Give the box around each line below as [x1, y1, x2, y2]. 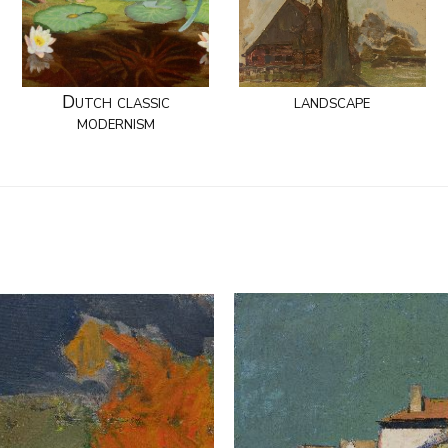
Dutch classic [61, 89, 170, 114]
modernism [76, 110, 155, 135]
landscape [294, 89, 371, 114]
